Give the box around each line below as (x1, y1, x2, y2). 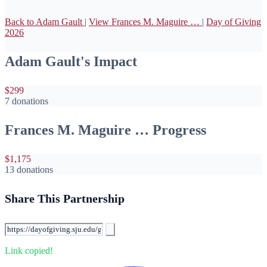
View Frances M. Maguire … (89, 16, 202, 27)
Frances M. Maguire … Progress (5, 122, 206, 138)
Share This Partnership (5, 192, 125, 206)
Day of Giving (206, 16, 261, 27)
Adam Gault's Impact (5, 53, 137, 69)
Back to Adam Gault (5, 16, 85, 27)
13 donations (5, 164, 53, 175)
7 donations (5, 95, 48, 106)
